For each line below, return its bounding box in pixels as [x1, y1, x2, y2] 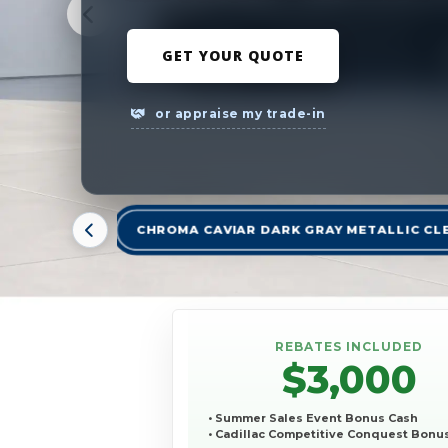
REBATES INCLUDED [275, 339, 423, 355]
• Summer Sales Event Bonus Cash [208, 411, 418, 426]
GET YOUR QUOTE [161, 45, 304, 65]
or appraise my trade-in [151, 105, 326, 121]
